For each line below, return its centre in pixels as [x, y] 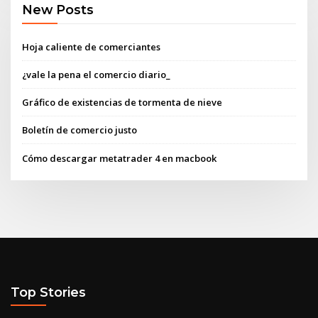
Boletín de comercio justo [80, 130]
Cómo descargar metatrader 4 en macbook [120, 158]
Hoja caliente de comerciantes [92, 46]
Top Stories [48, 292]
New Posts [58, 10]
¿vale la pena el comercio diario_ [97, 74]
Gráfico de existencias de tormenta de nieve [122, 103]
